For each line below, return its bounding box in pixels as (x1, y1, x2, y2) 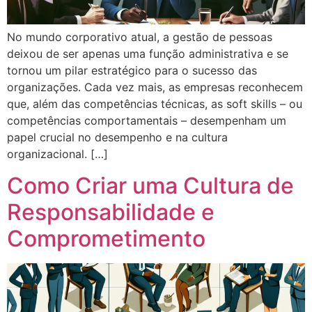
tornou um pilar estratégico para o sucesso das (7, 63, 257, 78)
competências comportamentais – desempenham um (7, 114, 286, 128)
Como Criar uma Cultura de (7, 171, 294, 199)
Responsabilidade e (7, 198, 214, 226)
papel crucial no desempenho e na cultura (7, 130, 228, 145)
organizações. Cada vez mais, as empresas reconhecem (7, 80, 303, 95)
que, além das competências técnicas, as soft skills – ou (7, 97, 302, 111)
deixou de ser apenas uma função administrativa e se (7, 47, 288, 61)
